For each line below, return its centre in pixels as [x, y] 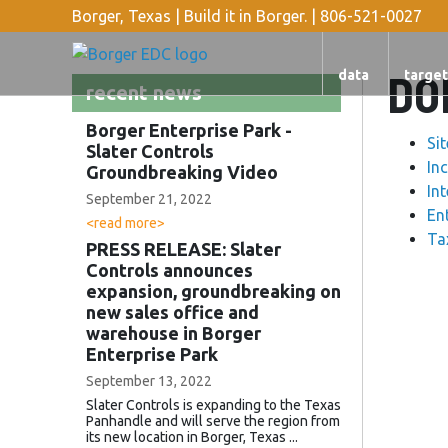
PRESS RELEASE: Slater [183, 248]
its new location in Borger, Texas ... [192, 436]
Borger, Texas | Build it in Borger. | [196, 16]
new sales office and [172, 311]
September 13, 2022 [149, 380]
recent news [144, 92]
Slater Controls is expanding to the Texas [213, 404]
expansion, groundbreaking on [213, 290]
